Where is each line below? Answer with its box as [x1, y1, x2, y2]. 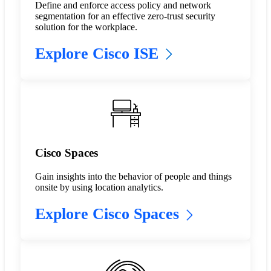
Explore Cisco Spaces [34, 205, 179, 223]
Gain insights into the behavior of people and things [34, 171, 232, 182]
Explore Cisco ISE [34, 44, 158, 62]
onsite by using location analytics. [34, 182, 163, 193]
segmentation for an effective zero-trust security [34, 10, 215, 21]
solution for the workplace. [34, 21, 140, 32]
